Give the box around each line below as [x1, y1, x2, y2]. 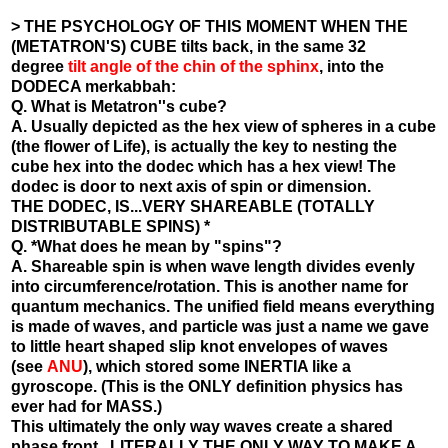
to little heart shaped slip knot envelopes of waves [11, 337, 388, 355]
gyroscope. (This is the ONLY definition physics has [11, 377, 403, 395]
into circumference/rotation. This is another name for [11, 277, 408, 295]
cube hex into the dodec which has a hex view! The [11, 157, 396, 175]
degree [11, 57, 68, 75]
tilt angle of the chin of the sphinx [68, 57, 319, 75]
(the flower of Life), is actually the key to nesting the [11, 137, 397, 155]
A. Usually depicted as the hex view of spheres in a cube [11, 117, 436, 135]
